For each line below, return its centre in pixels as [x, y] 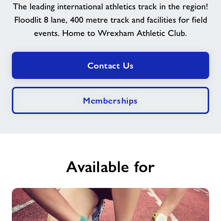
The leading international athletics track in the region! [110, 6]
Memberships [110, 100]
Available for [110, 167]
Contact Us [110, 65]
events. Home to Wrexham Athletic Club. [110, 33]
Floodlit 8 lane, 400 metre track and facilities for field [110, 20]
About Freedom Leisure [74, 114]
